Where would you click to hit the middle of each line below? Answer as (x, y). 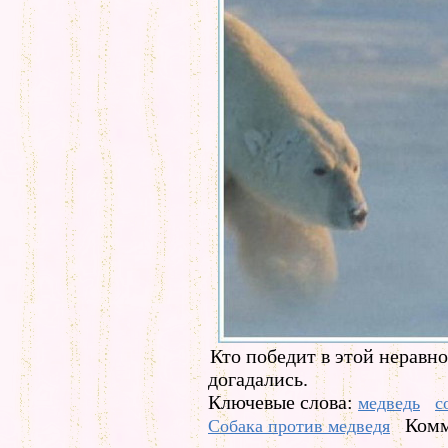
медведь (389, 403)
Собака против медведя (299, 426)
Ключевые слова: (283, 402)
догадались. (258, 379)
